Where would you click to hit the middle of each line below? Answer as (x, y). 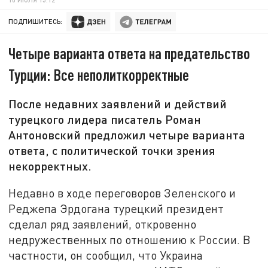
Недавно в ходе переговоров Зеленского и (122, 193)
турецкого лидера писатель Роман (105, 119)
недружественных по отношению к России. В (130, 239)
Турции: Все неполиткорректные (99, 75)
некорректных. (50, 166)
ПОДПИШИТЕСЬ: (36, 22)
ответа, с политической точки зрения (112, 150)
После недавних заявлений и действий (118, 104)
